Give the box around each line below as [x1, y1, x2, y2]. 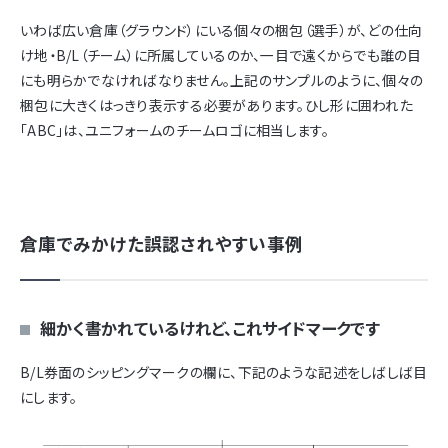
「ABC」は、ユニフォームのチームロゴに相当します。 [20, 120, 329, 141]
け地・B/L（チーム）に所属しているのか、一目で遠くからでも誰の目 [20, 45, 422, 66]
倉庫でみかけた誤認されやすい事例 [20, 231, 304, 257]
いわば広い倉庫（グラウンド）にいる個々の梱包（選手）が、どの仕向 [20, 20, 423, 41]
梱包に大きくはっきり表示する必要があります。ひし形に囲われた [20, 95, 413, 116]
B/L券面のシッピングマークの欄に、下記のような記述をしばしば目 [20, 362, 428, 383]
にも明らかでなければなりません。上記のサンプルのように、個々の [20, 70, 424, 91]
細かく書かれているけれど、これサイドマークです [40, 316, 379, 341]
